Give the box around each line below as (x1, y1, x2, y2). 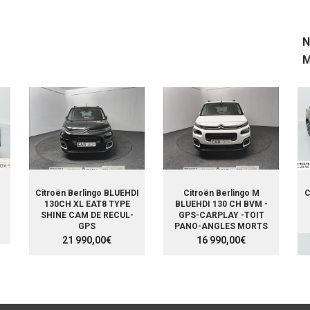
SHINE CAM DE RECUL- (40, 210, 134, 221)
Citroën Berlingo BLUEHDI (35, 188, 139, 199)
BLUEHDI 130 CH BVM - (174, 199, 268, 210)
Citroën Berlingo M (183, 188, 259, 199)
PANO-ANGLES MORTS (174, 221, 268, 232)
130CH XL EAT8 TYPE (44, 199, 130, 210)
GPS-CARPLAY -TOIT (178, 210, 264, 221)
